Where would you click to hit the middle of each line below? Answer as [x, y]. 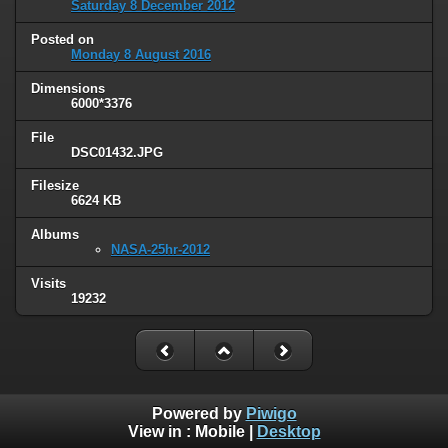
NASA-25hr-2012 [160, 250]
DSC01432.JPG [117, 152]
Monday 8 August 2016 [141, 54]
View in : [161, 431]
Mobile [219, 431]
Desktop [288, 431]
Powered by [198, 413]
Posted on [62, 39]
